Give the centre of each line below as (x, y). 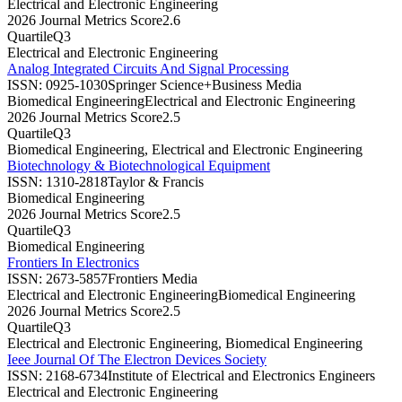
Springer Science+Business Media (205, 84)
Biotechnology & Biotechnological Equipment (139, 165)
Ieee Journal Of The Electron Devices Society (137, 359)
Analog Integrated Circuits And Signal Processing (148, 68)
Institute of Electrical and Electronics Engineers (241, 375)
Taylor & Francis (156, 181)
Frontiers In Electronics (73, 262)
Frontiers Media (153, 278)
